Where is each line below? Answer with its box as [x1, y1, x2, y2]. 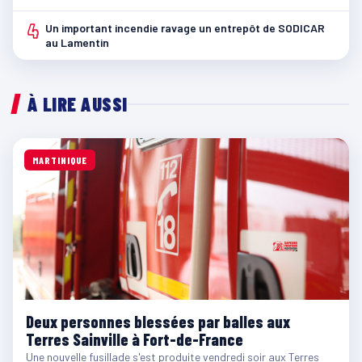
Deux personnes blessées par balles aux [26, 312, 290, 332]
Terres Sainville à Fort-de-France [26, 330, 243, 350]
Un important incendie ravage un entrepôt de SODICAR [45, 21, 325, 36]
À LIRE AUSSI [27, 92, 128, 116]
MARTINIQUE [32, 154, 87, 166]
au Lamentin [45, 36, 109, 50]
